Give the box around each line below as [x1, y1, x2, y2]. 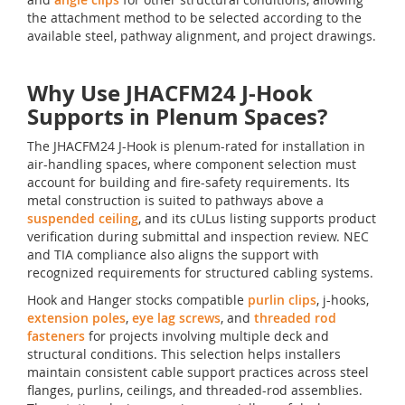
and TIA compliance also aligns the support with [27, 246, 319, 264]
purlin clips [248, 291, 316, 309]
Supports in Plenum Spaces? [27, 101, 327, 133]
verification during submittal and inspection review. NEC [27, 228, 369, 246]
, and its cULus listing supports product [138, 210, 376, 228]
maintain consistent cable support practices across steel [27, 363, 369, 381]
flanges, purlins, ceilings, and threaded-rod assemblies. [27, 381, 363, 400]
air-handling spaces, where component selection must [27, 155, 356, 174]
